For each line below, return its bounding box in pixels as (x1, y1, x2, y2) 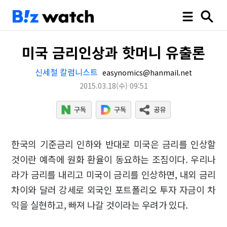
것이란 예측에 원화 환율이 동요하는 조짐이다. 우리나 (11, 153, 216, 166)
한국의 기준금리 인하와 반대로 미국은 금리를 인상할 (11, 137, 216, 150)
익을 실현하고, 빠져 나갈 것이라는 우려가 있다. (11, 198, 191, 211)
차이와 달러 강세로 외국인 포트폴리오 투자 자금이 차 (11, 183, 216, 196)
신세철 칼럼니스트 (35, 66, 98, 78)
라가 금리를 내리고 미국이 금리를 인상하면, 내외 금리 (11, 168, 216, 181)
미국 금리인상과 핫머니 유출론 (22, 42, 205, 62)
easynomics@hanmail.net (100, 67, 192, 78)
